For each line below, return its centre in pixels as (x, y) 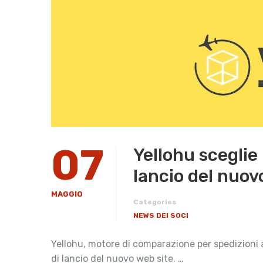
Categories (155, 202)
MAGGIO (67, 194)
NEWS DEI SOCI (161, 215)
